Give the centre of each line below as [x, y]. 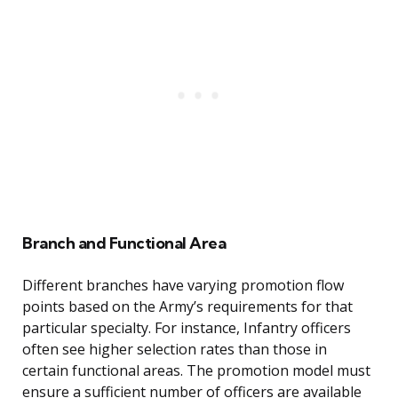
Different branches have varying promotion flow [183, 286]
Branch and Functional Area [124, 243]
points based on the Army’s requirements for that [187, 307]
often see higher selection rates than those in [175, 350]
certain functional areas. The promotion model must [196, 371]
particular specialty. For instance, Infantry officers [187, 328]
